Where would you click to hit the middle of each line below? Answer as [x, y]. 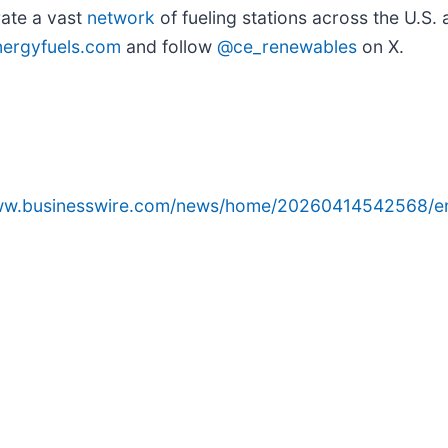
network [121, 17]
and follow [169, 46]
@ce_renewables [287, 46]
